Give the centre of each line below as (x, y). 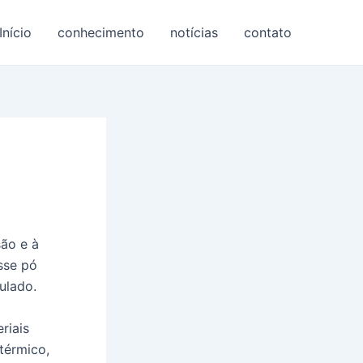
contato (268, 32)
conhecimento (101, 32)
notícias (194, 32)
